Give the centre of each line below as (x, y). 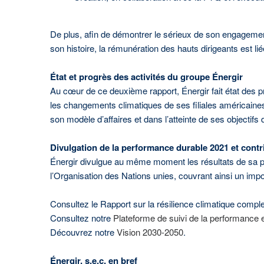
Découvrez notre (83, 232)
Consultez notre (81, 218)
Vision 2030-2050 (150, 232)
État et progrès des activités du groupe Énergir (146, 77)
